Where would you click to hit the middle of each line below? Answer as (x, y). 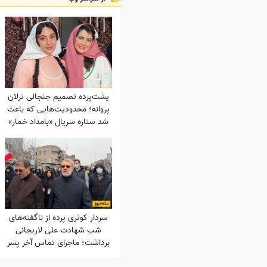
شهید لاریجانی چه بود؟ (58, 256)
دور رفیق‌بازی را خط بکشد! (58, 135)
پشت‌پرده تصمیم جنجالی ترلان (58, 97)
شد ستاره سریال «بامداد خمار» (58, 122)
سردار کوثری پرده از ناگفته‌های (58, 218)
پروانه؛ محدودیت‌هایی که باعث (58, 110)
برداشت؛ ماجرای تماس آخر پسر (58, 243)
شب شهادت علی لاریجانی (58, 231)
